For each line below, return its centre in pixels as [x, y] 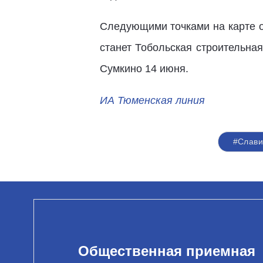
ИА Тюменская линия [152, 100]
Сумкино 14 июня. [144, 69]
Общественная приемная [167, 251]
